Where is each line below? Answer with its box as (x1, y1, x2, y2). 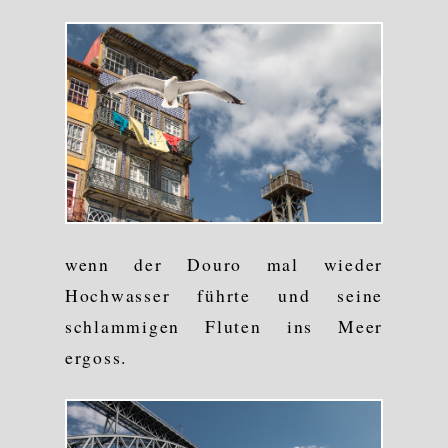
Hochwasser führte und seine (64, 282, 384, 307)
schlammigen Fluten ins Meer (64, 313, 384, 338)
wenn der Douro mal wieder (64, 251, 384, 276)
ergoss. (64, 344, 128, 369)
